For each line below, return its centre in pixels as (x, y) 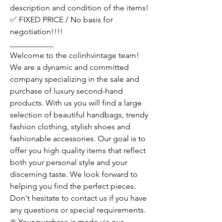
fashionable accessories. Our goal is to (78, 138)
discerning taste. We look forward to (74, 174)
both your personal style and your (69, 162)
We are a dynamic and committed (69, 67)
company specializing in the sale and (75, 79)
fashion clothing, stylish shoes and (70, 126)
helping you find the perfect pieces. (73, 186)
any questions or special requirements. (78, 210)
